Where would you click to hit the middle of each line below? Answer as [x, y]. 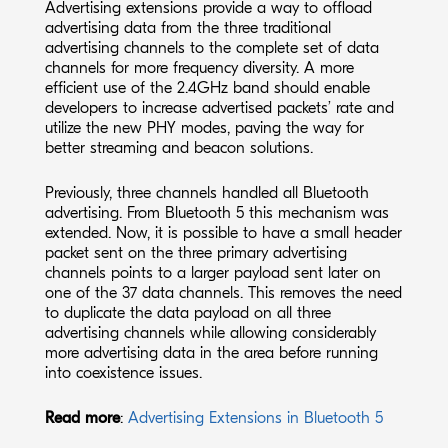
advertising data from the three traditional [187, 27]
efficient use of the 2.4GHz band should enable [207, 87]
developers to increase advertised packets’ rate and [219, 107]
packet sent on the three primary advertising [195, 252]
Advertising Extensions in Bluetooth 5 [255, 417]
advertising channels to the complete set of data [211, 47]
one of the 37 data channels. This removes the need [223, 292]
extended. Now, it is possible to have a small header [223, 232]
